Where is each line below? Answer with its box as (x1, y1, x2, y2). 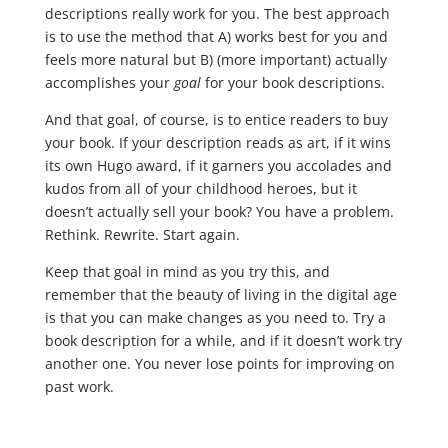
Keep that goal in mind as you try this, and (44, 262, 330, 282)
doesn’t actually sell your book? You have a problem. (44, 202, 394, 222)
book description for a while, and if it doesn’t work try (44, 331, 402, 351)
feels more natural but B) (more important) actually (44, 50, 387, 70)
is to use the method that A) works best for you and (44, 27, 388, 47)
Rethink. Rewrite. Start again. (44, 225, 240, 245)
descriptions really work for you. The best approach (44, 4, 390, 24)
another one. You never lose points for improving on (44, 354, 395, 374)
